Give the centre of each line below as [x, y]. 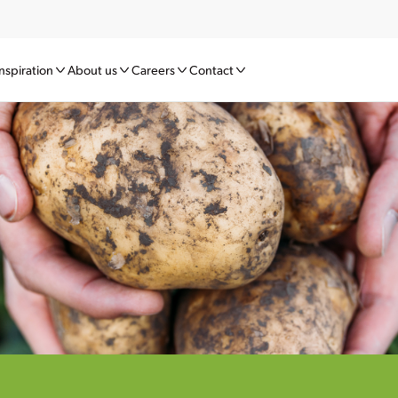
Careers [153, 69]
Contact [211, 69]
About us [92, 69]
